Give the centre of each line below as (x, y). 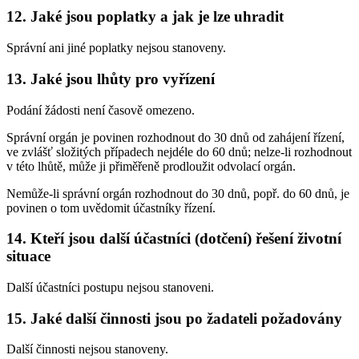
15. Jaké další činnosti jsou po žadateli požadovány (174, 318)
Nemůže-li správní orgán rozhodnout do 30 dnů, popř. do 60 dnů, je (178, 193)
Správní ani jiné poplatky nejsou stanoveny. (116, 48)
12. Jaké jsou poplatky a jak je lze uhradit (145, 17)
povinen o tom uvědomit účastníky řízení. (111, 208)
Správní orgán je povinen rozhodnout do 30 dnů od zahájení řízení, (175, 137)
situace (28, 256)
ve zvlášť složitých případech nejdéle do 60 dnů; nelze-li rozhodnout (179, 151)
